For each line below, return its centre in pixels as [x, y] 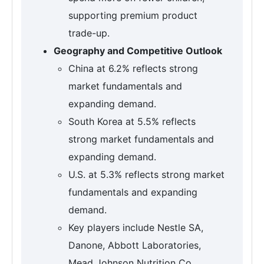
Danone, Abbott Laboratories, [135, 245]
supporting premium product [133, 16]
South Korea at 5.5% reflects [132, 122]
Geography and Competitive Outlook [138, 51]
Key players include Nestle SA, [136, 228]
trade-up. [89, 33]
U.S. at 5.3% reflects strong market [146, 175]
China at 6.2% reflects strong [133, 69]
